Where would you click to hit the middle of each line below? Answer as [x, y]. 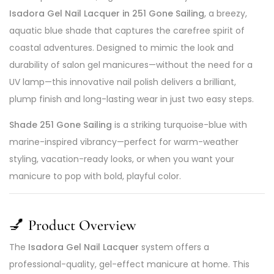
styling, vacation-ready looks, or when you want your [122, 159]
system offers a [174, 247]
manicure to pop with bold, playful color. [95, 176]
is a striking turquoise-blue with [180, 124]
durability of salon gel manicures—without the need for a [131, 65]
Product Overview [82, 225]
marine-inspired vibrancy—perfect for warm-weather [124, 142]
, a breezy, [226, 13]
